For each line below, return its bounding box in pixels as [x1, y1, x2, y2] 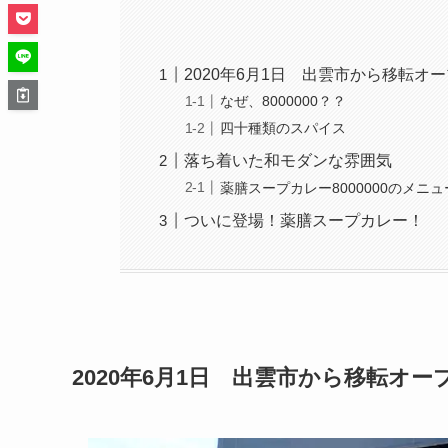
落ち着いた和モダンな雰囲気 [184, 152, 393, 169]
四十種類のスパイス [220, 120, 347, 136]
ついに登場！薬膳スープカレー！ [184, 211, 425, 229]
